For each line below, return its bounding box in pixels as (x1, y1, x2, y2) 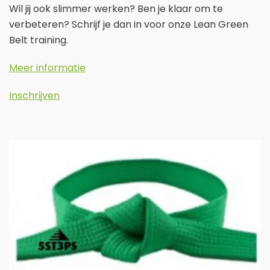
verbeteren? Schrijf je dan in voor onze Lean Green (9, 17, 248, 31)
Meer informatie (9, 60, 86, 75)
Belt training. (9, 33, 68, 47)
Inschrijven (9, 88, 60, 102)
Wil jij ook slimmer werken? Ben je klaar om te (9, 1, 223, 16)
